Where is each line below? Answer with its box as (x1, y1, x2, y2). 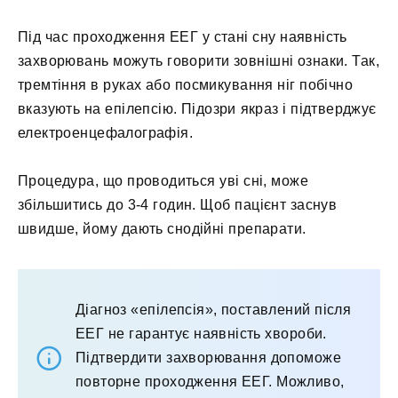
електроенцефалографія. (18, 125, 194, 141)
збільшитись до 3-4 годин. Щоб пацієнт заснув (18, 197, 338, 213)
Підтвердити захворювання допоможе (76, 350, 341, 366)
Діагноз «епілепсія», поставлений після (76, 302, 352, 318)
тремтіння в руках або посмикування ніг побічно (18, 77, 354, 93)
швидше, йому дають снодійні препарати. (18, 221, 306, 237)
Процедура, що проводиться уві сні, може (18, 173, 308, 189)
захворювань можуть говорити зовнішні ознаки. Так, (18, 53, 380, 69)
